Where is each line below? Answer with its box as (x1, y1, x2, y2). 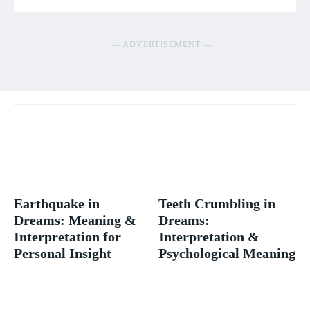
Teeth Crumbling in (158, 195, 275, 211)
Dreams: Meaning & (14, 212, 136, 228)
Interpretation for (14, 228, 121, 244)
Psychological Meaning (158, 245, 295, 261)
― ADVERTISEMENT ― (111, 39, 212, 50)
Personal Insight (14, 245, 111, 261)
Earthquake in (14, 195, 100, 211)
